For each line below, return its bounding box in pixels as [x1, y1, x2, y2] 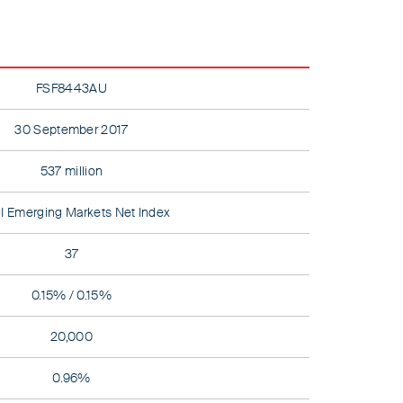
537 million [40, 163, 103, 180]
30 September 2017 [14, 121, 129, 139]
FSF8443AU [36, 80, 107, 97]
